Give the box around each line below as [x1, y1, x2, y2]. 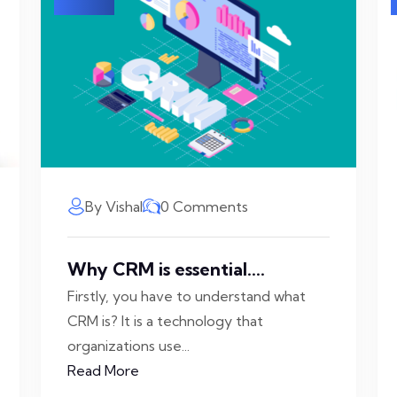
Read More [67, 362, 139, 379]
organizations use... [67, 337, 190, 354]
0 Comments [160, 198, 248, 215]
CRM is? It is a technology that [67, 312, 263, 330]
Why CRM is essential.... [67, 258, 265, 280]
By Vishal [85, 198, 143, 215]
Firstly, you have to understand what [67, 287, 306, 305]
